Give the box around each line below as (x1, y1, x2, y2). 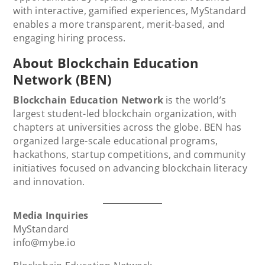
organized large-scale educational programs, (13, 134, 218, 147)
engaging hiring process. (13, 31, 126, 44)
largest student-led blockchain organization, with (13, 106, 237, 120)
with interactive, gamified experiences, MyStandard (13, 4, 247, 17)
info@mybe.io (13, 235, 76, 249)
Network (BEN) (13, 70, 112, 88)
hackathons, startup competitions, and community (13, 147, 245, 161)
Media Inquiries (13, 208, 89, 222)
